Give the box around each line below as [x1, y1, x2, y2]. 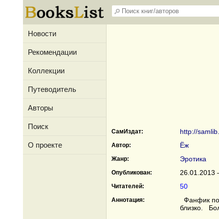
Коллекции [28, 66, 65, 75]
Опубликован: [111, 169, 152, 176]
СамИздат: [111, 128, 143, 135]
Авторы [28, 104, 53, 112]
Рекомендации [28, 48, 77, 56]
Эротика [180, 155, 206, 163]
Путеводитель [28, 85, 76, 93]
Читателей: [111, 183, 144, 190]
